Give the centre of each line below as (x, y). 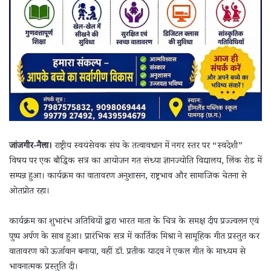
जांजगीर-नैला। (31, 146)
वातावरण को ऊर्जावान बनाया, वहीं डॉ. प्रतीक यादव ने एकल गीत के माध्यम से (127, 252)
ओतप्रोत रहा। (29, 192)
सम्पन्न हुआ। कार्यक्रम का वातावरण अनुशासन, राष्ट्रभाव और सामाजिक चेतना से (128, 177)
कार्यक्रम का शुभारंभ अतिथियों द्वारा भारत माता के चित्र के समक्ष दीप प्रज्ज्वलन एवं (134, 222)
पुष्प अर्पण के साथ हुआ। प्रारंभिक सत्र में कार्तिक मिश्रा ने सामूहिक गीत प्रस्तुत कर (134, 237)
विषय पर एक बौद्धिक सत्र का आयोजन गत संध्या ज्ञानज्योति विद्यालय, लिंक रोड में (135, 162)
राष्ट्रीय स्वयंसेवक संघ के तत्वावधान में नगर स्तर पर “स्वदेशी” (147, 146)
